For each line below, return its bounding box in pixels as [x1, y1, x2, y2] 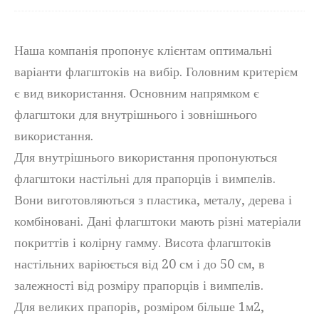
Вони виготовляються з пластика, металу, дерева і [14, 192, 292, 207]
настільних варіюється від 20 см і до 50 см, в [14, 256, 265, 271]
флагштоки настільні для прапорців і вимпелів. [14, 171, 276, 186]
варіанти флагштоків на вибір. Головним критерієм [14, 64, 298, 79]
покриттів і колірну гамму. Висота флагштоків [14, 235, 271, 250]
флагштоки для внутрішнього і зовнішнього [14, 107, 257, 122]
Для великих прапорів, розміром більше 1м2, [14, 299, 264, 314]
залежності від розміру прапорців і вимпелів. [14, 278, 263, 293]
